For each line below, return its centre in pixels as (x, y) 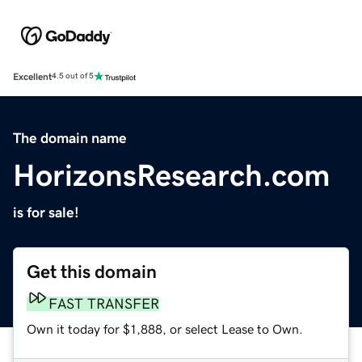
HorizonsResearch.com (172, 175)
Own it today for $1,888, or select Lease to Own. (165, 328)
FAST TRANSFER (104, 303)
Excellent (32, 76)
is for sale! (46, 212)
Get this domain (92, 271)
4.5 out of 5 (73, 76)
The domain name (70, 138)
